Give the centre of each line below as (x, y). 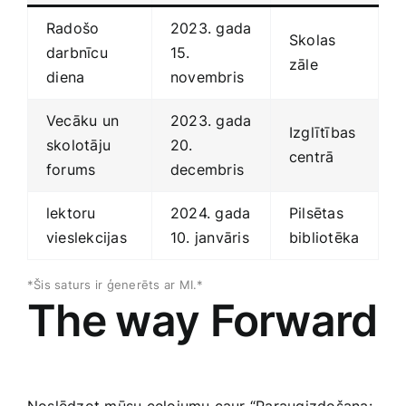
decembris (208, 170)
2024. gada (211, 213)
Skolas (313, 40)
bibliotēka (324, 238)
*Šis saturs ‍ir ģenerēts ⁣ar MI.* (116, 285)
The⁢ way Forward (203, 321)
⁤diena (66, 77)
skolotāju (79, 145)
